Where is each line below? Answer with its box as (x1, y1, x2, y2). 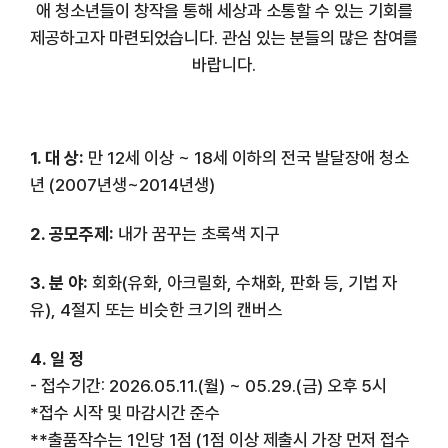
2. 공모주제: (30, 223, 118, 244)
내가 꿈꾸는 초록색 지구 (118, 223, 284, 244)
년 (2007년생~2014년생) (30, 174, 215, 195)
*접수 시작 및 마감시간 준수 (30, 402, 220, 423)
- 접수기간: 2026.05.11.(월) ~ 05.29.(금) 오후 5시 (30, 375, 387, 396)
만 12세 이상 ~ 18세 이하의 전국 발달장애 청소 (84, 147, 409, 168)
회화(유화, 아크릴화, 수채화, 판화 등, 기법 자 (92, 272, 397, 293)
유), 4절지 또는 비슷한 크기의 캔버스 (30, 299, 282, 320)
